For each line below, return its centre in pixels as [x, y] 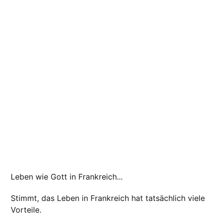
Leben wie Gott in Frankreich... [67, 176]
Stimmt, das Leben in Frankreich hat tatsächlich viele [108, 198]
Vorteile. [26, 209]
